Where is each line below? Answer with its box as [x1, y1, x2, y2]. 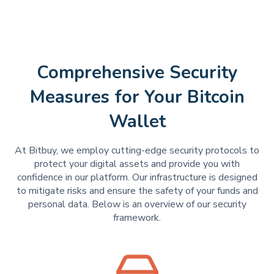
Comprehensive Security [37, 61, 237, 85]
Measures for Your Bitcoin [29, 85, 245, 109]
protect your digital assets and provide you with [34, 157, 240, 171]
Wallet [108, 109, 166, 134]
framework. [113, 211, 161, 225]
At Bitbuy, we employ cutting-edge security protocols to [15, 144, 259, 158]
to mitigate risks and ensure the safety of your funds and [16, 184, 258, 198]
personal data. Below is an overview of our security [28, 198, 246, 212]
